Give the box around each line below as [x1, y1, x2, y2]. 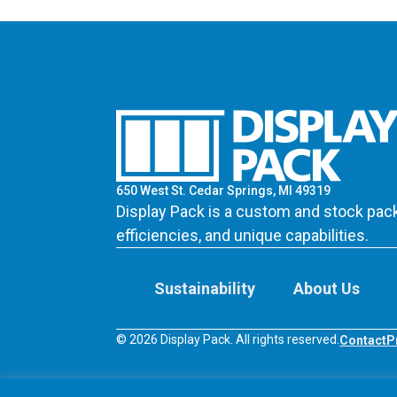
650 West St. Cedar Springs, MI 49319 [116, 183, 331, 198]
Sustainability [153, 278, 255, 298]
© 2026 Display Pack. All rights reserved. [116, 332, 340, 346]
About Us [292, 278, 360, 298]
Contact [339, 332, 387, 347]
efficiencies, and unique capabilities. [116, 225, 370, 245]
